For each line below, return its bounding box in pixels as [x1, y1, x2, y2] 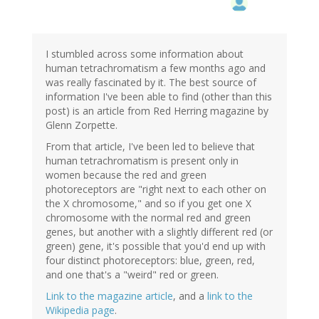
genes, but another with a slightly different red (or [46, 224, 273, 239]
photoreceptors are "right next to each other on [46, 182, 266, 196]
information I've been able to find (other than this [46, 89, 272, 103]
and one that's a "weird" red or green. [46, 267, 219, 281]
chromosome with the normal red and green [46, 210, 251, 224]
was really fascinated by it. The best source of [46, 75, 256, 89]
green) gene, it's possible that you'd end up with [46, 239, 266, 253]
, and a [173, 288, 207, 303]
